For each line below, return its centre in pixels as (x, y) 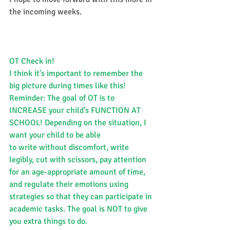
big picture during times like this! (68, 85)
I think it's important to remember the (77, 73)
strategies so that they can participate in (82, 196)
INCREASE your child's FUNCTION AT (76, 110)
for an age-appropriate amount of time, (78, 172)
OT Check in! (32, 61)
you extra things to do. (48, 221)
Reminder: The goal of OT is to (63, 98)
